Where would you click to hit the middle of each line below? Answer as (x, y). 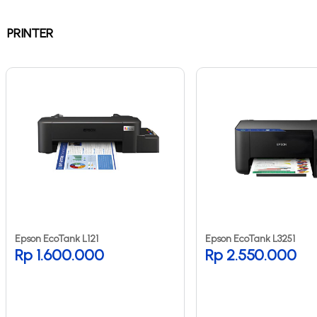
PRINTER (30, 33)
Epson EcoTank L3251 (250, 238)
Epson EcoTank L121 (57, 238)
